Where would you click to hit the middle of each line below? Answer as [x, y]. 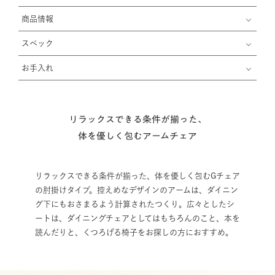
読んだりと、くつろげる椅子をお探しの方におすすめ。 [134, 232]
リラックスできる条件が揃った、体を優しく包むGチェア [137, 176]
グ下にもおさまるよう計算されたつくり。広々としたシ [134, 204]
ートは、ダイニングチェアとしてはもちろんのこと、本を [137, 218]
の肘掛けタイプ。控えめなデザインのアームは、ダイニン [136, 190]
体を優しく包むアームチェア [137, 136]
